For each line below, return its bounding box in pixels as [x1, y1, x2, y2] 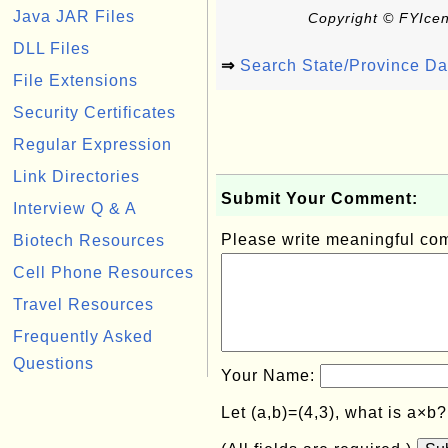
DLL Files [13, 40, 90, 57]
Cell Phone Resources [13, 264, 194, 281]
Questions [13, 355, 94, 372]
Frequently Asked [13, 328, 153, 345]
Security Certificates [13, 104, 176, 121]
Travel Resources [13, 296, 154, 313]
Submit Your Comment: [221, 190, 418, 207]
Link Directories [13, 168, 140, 185]
